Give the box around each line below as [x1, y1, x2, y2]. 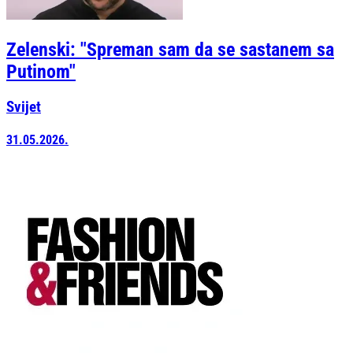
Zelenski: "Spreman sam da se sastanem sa [6, 38, 334, 61]
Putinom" [6, 60, 76, 83]
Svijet [6, 98, 41, 116]
